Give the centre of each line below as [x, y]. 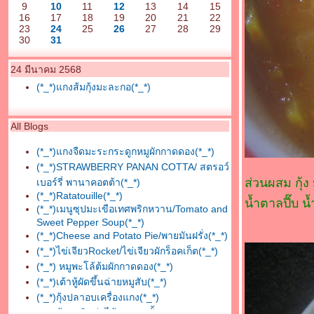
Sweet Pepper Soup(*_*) [90, 222]
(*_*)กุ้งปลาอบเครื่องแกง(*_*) [98, 297]
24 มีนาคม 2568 [46, 69]
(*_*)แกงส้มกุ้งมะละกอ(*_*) [94, 87]
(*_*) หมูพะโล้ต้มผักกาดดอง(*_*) [105, 266]
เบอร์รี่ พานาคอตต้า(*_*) [88, 182]
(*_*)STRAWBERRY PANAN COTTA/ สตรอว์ [133, 167]
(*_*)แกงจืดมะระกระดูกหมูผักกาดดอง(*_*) [125, 151]
